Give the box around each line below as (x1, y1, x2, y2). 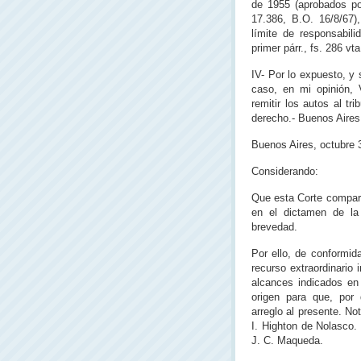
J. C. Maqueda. (251, 334, 323, 346)
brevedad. (251, 221, 297, 233)
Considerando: (251, 165, 318, 177)
